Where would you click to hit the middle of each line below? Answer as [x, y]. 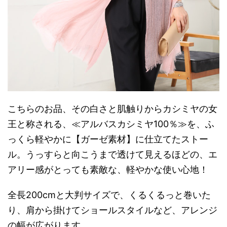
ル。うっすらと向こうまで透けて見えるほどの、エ [112, 155]
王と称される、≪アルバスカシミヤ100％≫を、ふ [111, 124]
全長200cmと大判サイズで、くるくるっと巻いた [109, 195]
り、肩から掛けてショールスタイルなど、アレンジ [112, 210]
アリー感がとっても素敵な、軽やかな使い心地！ [108, 170]
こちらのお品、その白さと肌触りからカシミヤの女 [112, 109]
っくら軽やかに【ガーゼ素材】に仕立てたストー [108, 139]
